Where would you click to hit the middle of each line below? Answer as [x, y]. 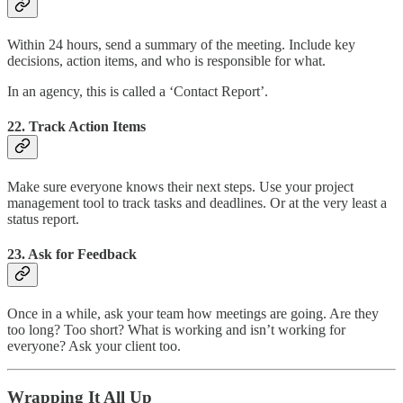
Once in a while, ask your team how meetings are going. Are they [193, 314]
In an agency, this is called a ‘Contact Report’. [138, 92]
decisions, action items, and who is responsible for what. [166, 61]
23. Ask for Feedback [72, 254]
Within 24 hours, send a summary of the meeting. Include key [181, 45]
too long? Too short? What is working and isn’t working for [176, 330]
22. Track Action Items [76, 127]
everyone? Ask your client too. [94, 346]
